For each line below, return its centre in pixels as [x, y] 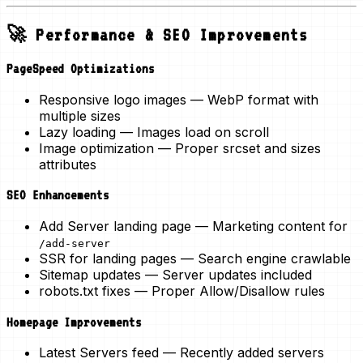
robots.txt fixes [85, 291]
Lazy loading [77, 132]
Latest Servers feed [99, 353]
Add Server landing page [115, 226]
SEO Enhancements [58, 195]
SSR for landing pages [108, 259]
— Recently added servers [241, 353]
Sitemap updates [90, 275]
